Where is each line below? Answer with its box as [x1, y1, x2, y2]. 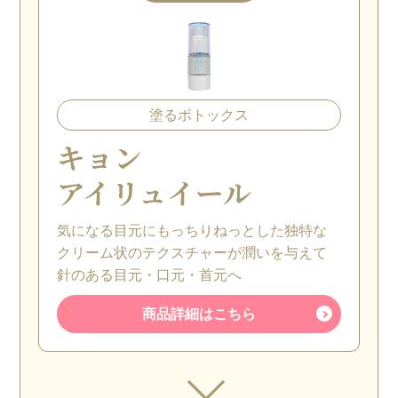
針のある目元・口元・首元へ [57, 266, 243, 283]
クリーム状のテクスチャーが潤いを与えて [57, 243, 328, 261]
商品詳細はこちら [142, 305, 256, 322]
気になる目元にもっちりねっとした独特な [57, 221, 328, 239]
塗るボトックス [149, 106, 249, 123]
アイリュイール [57, 171, 252, 212]
